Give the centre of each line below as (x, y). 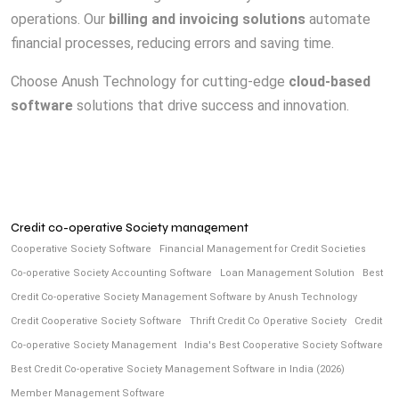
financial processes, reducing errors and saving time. (172, 44)
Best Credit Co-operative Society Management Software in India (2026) (178, 370)
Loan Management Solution (287, 273)
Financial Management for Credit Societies (263, 249)
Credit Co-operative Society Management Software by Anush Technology (184, 297)
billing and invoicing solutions (207, 20)
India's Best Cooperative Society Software (284, 346)
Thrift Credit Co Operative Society (268, 322)
